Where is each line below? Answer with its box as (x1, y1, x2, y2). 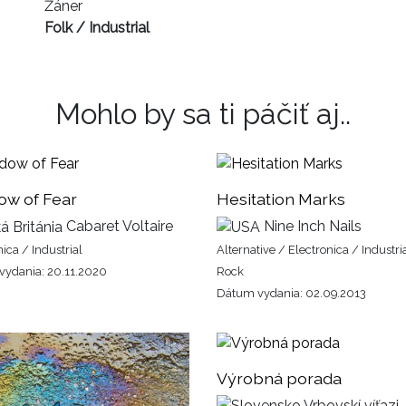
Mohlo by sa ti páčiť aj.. (55, 96, 351, 130)
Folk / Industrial (44, 18, 150, 36)
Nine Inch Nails (260, 217, 362, 235)
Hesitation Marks (217, 188, 345, 208)
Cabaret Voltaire (63, 217, 173, 235)
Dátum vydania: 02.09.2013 (217, 285, 366, 300)
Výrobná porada (217, 368, 342, 388)
